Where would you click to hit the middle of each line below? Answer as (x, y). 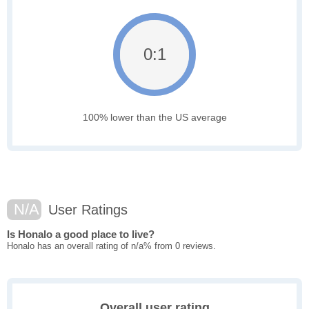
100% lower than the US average (154, 118)
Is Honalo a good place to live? (81, 235)
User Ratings (86, 210)
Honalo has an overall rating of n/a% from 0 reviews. (111, 246)
